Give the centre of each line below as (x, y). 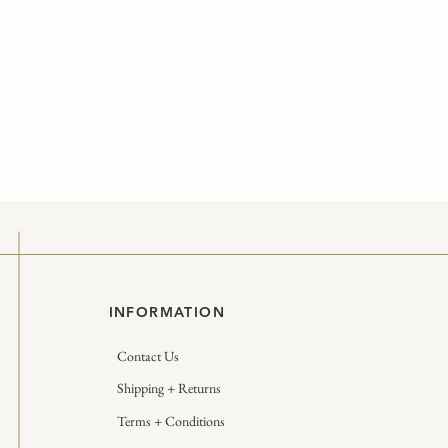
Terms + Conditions (170, 421)
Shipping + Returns (168, 388)
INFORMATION (166, 312)
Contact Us (147, 356)
